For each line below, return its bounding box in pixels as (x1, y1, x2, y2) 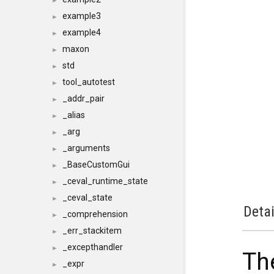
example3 (62, 11, 101, 21)
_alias (62, 110, 85, 120)
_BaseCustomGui (62, 160, 130, 169)
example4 (62, 28, 101, 37)
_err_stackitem (62, 226, 122, 235)
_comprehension (62, 209, 128, 219)
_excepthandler (62, 242, 123, 252)
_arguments (62, 143, 110, 153)
